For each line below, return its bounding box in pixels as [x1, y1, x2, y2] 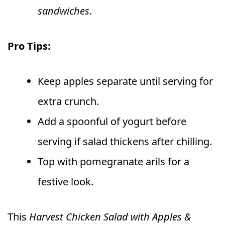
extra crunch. [38, 94, 99, 108]
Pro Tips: [8, 39, 51, 53]
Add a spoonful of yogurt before [38, 115, 186, 129]
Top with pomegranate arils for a [38, 155, 189, 169]
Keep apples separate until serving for [38, 74, 213, 88]
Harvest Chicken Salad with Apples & [29, 210, 191, 224]
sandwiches [38, 4, 89, 18]
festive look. [38, 175, 93, 189]
